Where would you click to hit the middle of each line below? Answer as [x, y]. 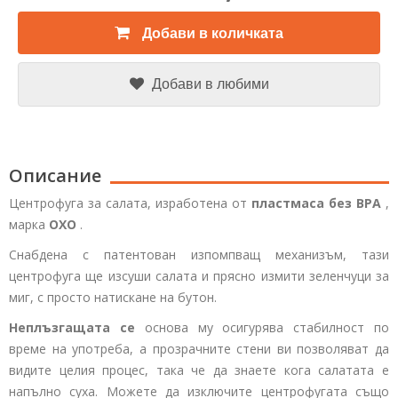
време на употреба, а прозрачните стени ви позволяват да [199, 349]
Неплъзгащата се [72, 327]
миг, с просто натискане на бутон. [113, 297]
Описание [55, 175]
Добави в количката [213, 33]
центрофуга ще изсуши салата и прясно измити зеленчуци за [199, 276]
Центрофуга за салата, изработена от [130, 203]
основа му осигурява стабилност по [262, 327]
